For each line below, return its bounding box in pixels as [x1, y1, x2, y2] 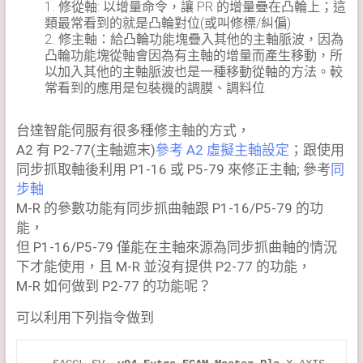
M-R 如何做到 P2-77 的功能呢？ [15, 277, 211, 294]
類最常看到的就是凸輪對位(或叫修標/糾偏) [44, 15, 291, 31]
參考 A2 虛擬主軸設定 [155, 141, 289, 158]
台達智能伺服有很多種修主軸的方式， [15, 122, 250, 139]
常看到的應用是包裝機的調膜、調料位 [44, 79, 265, 96]
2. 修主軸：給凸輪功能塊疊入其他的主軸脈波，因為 [44, 31, 344, 47]
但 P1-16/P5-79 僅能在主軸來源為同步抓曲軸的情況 [15, 238, 337, 255]
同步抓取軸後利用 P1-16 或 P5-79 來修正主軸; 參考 [15, 160, 331, 177]
